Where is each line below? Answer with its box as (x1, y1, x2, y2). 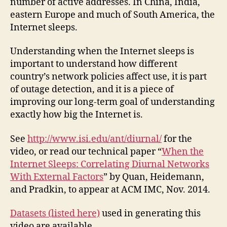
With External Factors (10, 171, 103, 183)
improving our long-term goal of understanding (10, 96, 215, 108)
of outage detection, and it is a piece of (10, 84, 174, 95)
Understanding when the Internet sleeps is (10, 46, 194, 57)
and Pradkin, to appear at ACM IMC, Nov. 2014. (10, 183, 210, 196)
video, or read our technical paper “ (10, 145, 162, 158)
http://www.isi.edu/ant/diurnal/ (27, 133, 162, 145)
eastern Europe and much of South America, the (10, 9, 215, 21)
